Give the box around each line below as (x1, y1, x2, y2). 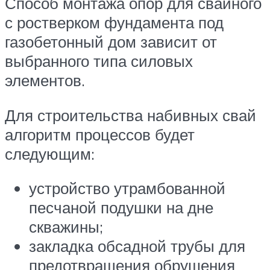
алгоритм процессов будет (5, 124, 195, 144)
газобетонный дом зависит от (5, 32, 217, 52)
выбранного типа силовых (5, 51, 193, 71)
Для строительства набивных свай (5, 105, 256, 125)
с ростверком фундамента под (5, 13, 224, 33)
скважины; (29, 217, 103, 237)
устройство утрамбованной (29, 178, 225, 198)
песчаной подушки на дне (29, 198, 213, 218)
